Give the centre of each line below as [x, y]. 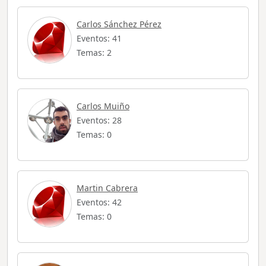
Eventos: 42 [99, 202]
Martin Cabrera [107, 188]
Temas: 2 [94, 53]
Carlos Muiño [103, 106]
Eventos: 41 [99, 39]
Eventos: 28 [99, 121]
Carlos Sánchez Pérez [119, 24]
